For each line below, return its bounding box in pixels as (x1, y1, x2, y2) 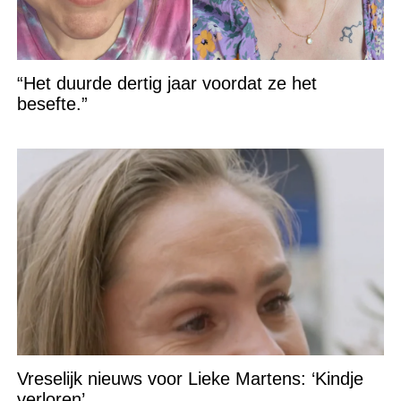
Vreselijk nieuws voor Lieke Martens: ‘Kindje (16, 369, 363, 389)
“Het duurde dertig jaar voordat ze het (16, 73, 317, 94)
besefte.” (16, 94, 88, 115)
